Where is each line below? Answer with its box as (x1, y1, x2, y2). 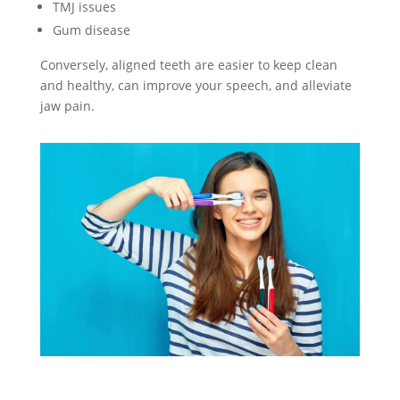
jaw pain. (39, 96, 95, 114)
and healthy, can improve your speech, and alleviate (39, 76, 352, 94)
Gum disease (52, 21, 130, 38)
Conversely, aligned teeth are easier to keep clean (39, 55, 337, 73)
